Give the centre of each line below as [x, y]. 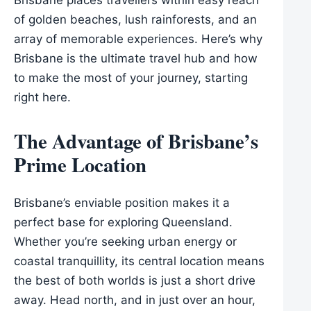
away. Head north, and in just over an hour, [135, 300]
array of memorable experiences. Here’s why [138, 39]
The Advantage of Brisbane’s [136, 141]
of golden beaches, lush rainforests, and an [135, 19]
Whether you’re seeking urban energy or [125, 241]
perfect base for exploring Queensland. [123, 222]
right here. [42, 97]
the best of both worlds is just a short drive [135, 280]
